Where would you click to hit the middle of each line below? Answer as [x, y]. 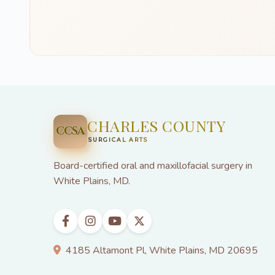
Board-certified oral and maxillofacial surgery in [153, 165]
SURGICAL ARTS [118, 139]
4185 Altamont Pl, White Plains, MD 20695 [162, 250]
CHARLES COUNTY [156, 125]
